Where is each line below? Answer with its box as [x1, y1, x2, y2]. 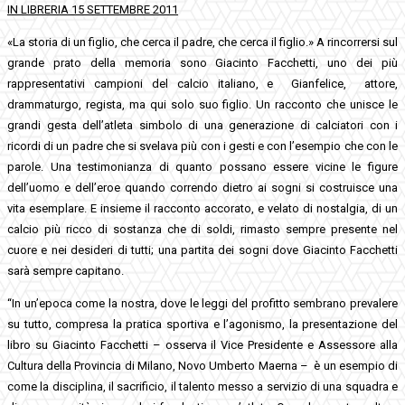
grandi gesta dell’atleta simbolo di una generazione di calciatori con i [7, 118, 398, 132]
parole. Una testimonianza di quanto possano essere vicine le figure [7, 159, 398, 174]
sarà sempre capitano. [7, 263, 124, 278]
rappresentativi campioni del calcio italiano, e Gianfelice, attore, [7, 76, 398, 90]
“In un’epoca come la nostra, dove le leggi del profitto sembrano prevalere [7, 296, 398, 310]
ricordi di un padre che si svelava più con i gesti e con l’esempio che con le [7, 138, 398, 153]
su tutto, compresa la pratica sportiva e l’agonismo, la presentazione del [7, 316, 398, 331]
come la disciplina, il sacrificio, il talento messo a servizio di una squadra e [7, 379, 398, 393]
